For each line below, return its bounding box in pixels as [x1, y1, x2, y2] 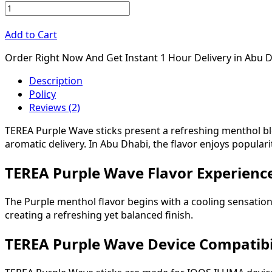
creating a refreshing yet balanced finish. [5, 208, 193, 222]
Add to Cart [5, 28, 57, 42]
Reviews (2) [29, 101, 80, 115]
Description [29, 74, 83, 88]
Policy [29, 87, 56, 101]
